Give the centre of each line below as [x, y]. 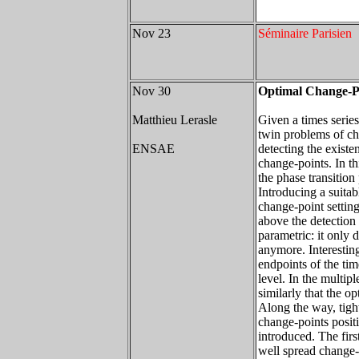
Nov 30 [151, 91]
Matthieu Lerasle [175, 120]
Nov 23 [151, 33]
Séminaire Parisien [305, 33]
